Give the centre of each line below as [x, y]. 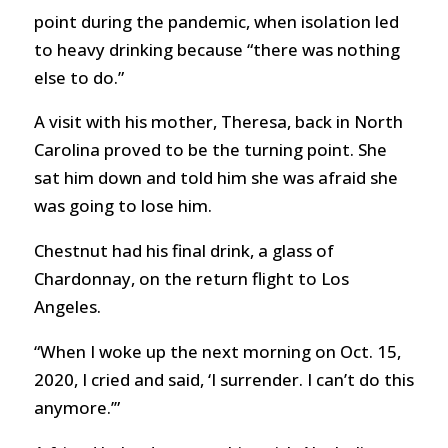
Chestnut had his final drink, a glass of [183, 251]
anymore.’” [76, 408]
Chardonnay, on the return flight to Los [191, 279]
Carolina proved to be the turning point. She [210, 150]
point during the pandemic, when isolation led [216, 21]
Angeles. [67, 307]
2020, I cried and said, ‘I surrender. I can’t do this [223, 380]
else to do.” [78, 77]
